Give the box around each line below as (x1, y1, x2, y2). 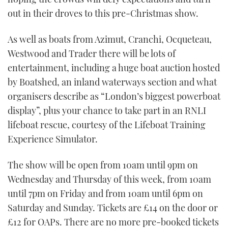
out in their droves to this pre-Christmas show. (8, 7, 198, 19)
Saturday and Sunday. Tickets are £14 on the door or (8, 202, 218, 214)
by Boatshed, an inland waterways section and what (8, 76, 217, 89)
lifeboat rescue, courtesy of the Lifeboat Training (8, 119, 206, 131)
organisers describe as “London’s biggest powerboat (8, 90, 220, 103)
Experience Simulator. (8, 133, 98, 146)
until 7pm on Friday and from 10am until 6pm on (8, 187, 203, 200)
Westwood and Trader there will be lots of (8, 47, 176, 60)
